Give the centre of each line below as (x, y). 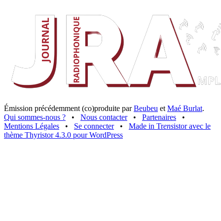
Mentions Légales (32, 126)
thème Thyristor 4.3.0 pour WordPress (63, 135)
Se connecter (94, 126)
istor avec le (192, 126)
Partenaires (159, 117)
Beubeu (146, 108)
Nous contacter (104, 117)
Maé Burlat (185, 108)
